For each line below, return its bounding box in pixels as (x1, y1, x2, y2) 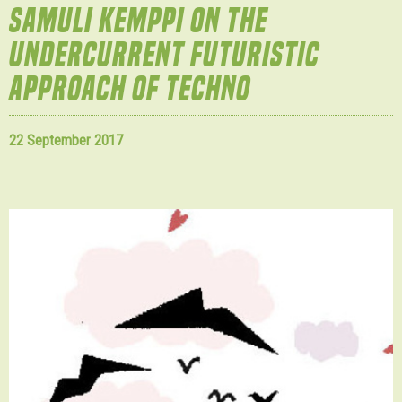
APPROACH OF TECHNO (9, 69, 250, 109)
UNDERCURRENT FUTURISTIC (9, 35, 319, 74)
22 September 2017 (9, 131, 123, 149)
